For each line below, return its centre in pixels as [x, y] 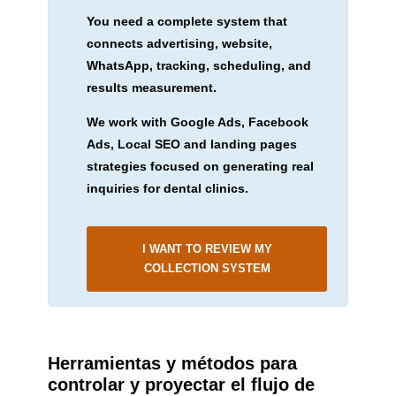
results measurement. [151, 87]
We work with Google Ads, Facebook [197, 122]
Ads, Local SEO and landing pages [191, 144]
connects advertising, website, [179, 43]
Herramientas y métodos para [172, 363]
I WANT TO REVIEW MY [207, 248]
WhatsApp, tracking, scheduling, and [198, 65]
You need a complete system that [187, 21]
